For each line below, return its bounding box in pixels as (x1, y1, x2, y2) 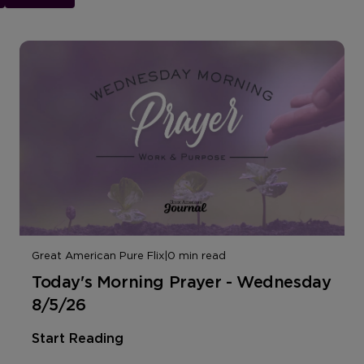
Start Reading (32, 330, 123, 346)
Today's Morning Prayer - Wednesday (32, 271, 331, 292)
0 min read (167, 249, 226, 262)
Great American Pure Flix (32, 249, 164, 262)
